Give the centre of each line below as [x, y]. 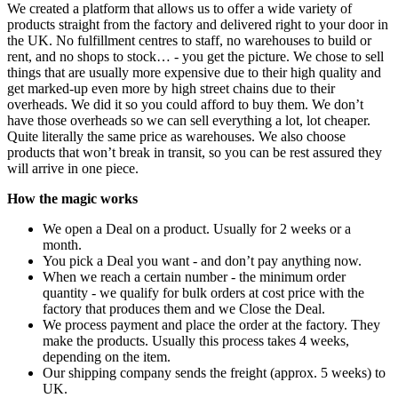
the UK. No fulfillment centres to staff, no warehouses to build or [189, 40]
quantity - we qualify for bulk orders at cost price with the [203, 292]
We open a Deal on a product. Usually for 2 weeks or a [197, 228]
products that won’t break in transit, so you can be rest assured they [195, 152]
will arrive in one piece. [73, 168]
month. [62, 244]
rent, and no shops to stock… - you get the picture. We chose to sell [195, 56]
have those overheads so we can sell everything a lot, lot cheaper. [189, 120]
